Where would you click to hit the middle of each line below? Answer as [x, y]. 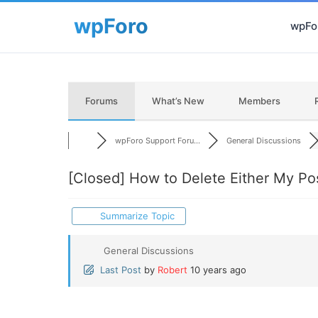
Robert [172, 270]
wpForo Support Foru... [157, 141]
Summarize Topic [135, 216]
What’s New [178, 101]
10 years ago [218, 270]
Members [259, 101]
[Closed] [97, 178]
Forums [102, 101]
